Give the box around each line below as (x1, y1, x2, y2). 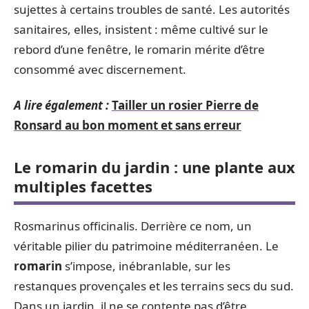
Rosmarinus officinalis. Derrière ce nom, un (14, 217, 252, 234)
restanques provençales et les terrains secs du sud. (14, 277, 294, 294)
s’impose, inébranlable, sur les (62, 257, 230, 274)
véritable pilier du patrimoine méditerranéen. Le (14, 237, 279, 254)
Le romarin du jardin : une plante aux (14, 156, 295, 177)
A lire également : (14, 97, 109, 113)
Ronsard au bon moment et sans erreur (14, 117, 241, 133)
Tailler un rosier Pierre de (112, 97, 259, 113)
